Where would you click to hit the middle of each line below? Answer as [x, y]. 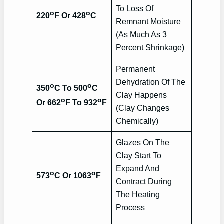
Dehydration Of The [151, 82]
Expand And [138, 168]
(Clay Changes [143, 108]
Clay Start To [139, 155]
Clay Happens [142, 95]
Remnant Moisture [149, 21]
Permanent [136, 69]
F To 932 [82, 102]
